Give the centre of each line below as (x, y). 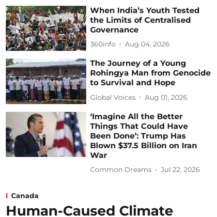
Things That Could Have (139, 126)
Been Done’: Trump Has (138, 136)
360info (103, 44)
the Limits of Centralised (141, 20)
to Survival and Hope (133, 83)
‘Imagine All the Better (137, 116)
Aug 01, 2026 (166, 97)
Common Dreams (121, 170)
